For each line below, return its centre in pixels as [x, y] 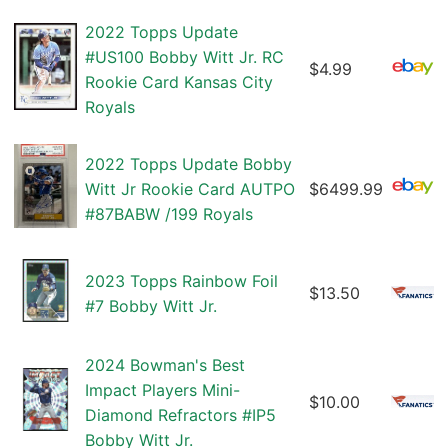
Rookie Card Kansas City [179, 82]
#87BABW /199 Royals [169, 214]
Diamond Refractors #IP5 [180, 415]
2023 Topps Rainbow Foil [181, 281]
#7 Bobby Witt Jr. [151, 306]
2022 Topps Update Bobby [188, 164]
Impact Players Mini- [162, 390]
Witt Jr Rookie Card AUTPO [190, 189]
